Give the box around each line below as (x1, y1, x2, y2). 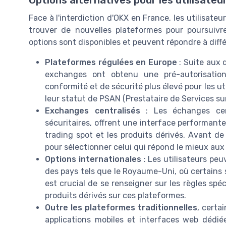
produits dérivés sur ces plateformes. (45, 190, 186, 200)
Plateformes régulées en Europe (45, 57, 177, 67)
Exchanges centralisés (45, 105, 140, 116)
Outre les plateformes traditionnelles (45, 202, 197, 212)
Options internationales (45, 154, 141, 164)
